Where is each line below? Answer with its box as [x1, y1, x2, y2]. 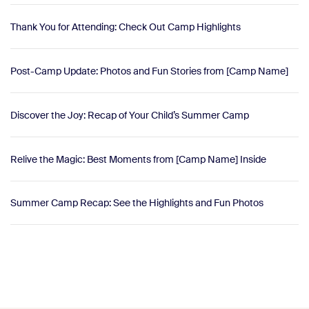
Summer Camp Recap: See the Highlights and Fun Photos [10, 197, 263, 210]
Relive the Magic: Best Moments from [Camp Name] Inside [10, 152, 266, 166]
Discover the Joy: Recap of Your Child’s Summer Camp [10, 108, 249, 121]
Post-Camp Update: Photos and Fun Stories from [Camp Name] [10, 64, 288, 77]
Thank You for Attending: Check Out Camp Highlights [10, 20, 241, 33]
